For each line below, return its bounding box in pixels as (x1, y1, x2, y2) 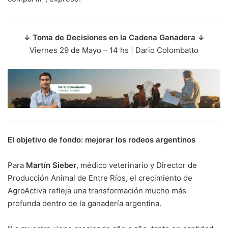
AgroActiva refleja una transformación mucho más (8, 186, 186, 196)
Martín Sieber (26, 160, 76, 170)
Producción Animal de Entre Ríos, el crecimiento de (8, 173, 192, 183)
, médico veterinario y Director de (76, 160, 197, 170)
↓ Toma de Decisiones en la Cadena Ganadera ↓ (23, 32, 205, 42)
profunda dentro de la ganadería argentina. (8, 198, 161, 209)
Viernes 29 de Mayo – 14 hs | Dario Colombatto (30, 45, 198, 55)
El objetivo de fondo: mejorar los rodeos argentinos (8, 135, 195, 145)
